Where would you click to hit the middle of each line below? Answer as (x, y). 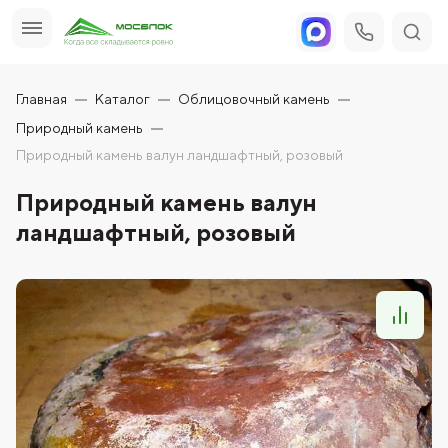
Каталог (122, 99)
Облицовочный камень (254, 99)
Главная (41, 99)
